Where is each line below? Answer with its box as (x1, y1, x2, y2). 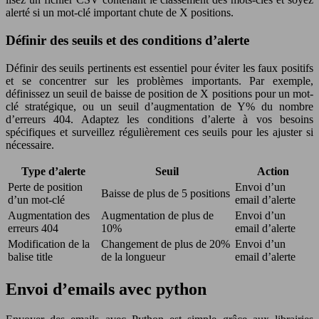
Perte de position (8, 180, 83, 193)
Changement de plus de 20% (101, 237, 230, 250)
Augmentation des (8, 209, 90, 221)
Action (257, 164, 289, 177)
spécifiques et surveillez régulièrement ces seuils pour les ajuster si (6, 125, 313, 138)
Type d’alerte (21, 164, 85, 177)
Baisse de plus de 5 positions (101, 187, 230, 199)
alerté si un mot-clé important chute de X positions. (6, 6, 234, 19)
